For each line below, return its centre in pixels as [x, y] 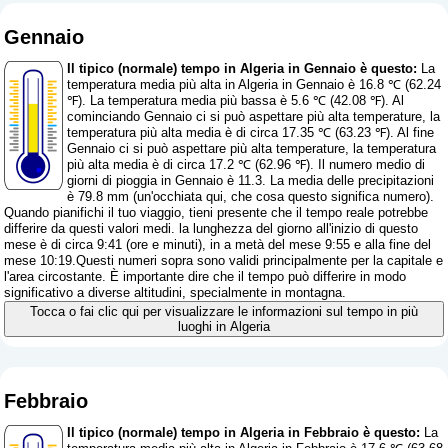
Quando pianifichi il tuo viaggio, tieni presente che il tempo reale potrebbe [216, 213]
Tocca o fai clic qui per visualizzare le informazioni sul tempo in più [223, 312]
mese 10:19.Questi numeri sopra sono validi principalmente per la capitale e [224, 261]
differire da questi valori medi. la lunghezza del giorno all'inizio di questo [211, 229]
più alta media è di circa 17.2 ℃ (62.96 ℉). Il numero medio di [246, 165]
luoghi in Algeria [223, 327]
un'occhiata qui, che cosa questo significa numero [282, 197]
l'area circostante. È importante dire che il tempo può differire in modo [205, 277]
